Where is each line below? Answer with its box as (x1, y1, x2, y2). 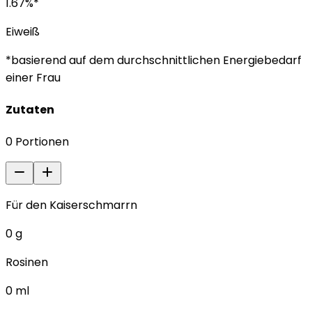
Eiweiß (6, 23, 40, 40)
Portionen (15, 134, 69, 150)
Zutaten (6, 102, 54, 118)
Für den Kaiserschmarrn (6, 197, 137, 214)
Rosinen (6, 254, 48, 271)
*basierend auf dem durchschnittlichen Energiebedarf (6, 52, 302, 68)
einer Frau (6, 69, 61, 86)
